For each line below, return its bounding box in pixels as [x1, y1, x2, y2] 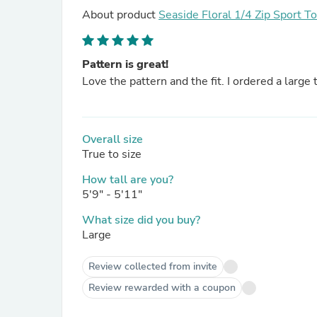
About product [82, 7, 158, 23]
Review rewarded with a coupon [88, 281, 236, 294]
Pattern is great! [82, 57, 168, 72]
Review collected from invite [88, 260, 217, 273]
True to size [82, 146, 142, 162]
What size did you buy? [82, 212, 200, 228]
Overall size [82, 132, 143, 147]
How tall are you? [82, 172, 173, 188]
